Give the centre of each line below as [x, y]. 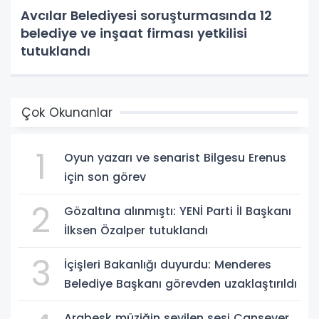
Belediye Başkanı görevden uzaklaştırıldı [181, 284]
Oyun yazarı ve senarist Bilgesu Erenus [175, 158]
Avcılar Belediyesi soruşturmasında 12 [146, 16]
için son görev [105, 177]
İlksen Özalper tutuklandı [136, 231]
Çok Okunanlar [67, 113]
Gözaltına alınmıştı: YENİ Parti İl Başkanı [178, 211]
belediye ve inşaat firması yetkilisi [134, 33]
